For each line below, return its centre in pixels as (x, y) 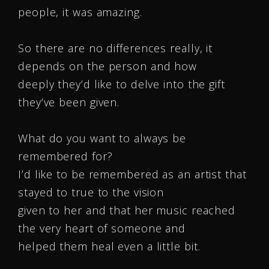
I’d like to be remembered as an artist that (132, 174)
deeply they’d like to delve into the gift (122, 84)
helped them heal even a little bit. (109, 246)
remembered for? (65, 156)
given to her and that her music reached (127, 210)
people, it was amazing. (80, 12)
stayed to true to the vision (91, 192)
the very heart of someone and (102, 228)
